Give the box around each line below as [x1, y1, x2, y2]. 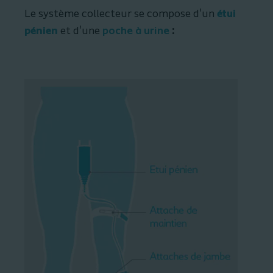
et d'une [58, 25, 100, 37]
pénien [24, 25, 58, 37]
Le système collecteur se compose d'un [24, 8, 214, 20]
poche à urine [102, 25, 169, 37]
